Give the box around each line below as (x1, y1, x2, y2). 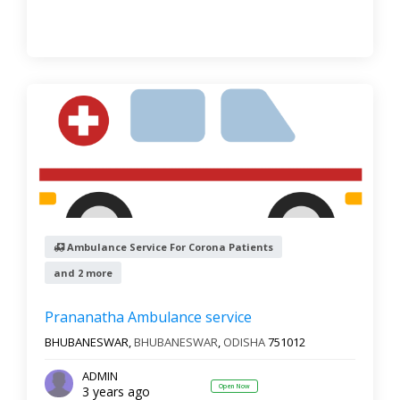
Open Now (219, 381, 250, 390)
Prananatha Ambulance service (45, 307, 252, 328)
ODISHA (223, 334, 265, 351)
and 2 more (54, 266, 112, 280)
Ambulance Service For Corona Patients (64, 240, 273, 254)
